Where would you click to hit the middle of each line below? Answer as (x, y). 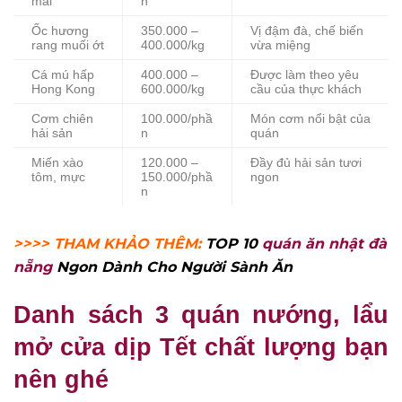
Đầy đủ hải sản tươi (306, 162)
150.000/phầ (177, 177)
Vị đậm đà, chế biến (307, 31)
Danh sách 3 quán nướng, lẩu (201, 315)
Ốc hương (60, 31)
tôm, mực (58, 177)
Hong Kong (63, 89)
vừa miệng (280, 45)
